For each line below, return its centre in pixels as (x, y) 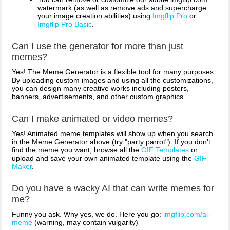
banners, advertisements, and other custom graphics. (99, 97)
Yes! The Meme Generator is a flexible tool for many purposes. (114, 72)
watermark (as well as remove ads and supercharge (122, 8)
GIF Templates (165, 150)
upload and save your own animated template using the (103, 158)
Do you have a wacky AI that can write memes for (113, 189)
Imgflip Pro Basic (65, 24)
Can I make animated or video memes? (92, 119)
